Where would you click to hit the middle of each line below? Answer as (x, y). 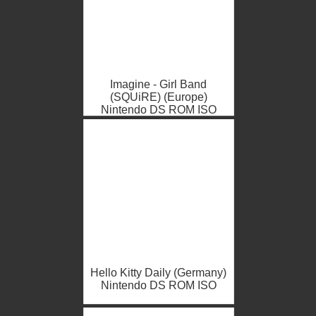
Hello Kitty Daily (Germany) (158, 273)
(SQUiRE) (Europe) (158, 97)
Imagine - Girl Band (158, 85)
